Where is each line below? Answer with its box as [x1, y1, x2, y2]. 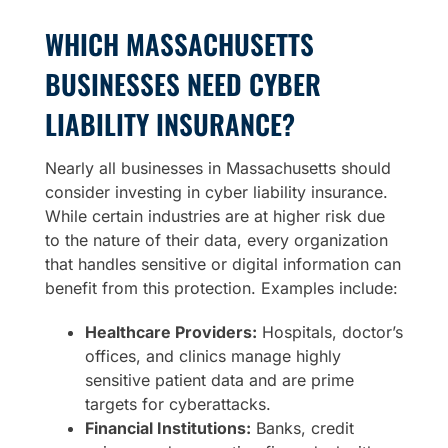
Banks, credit [250, 417, 354, 438]
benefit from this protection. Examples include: [44, 277, 398, 298]
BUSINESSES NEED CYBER [44, 63, 321, 104]
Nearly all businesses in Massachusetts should [44, 157, 391, 178]
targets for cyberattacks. [84, 393, 271, 414]
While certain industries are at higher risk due [44, 205, 385, 226]
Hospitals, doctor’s [256, 321, 403, 342]
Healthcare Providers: [84, 321, 257, 342]
